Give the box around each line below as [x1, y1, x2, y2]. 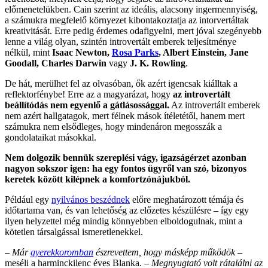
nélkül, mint [5, 47, 52, 57]
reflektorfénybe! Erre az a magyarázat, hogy [5, 89, 173, 99]
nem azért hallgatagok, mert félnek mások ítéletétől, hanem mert [5, 110, 245, 121]
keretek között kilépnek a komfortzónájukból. [5, 173, 190, 184]
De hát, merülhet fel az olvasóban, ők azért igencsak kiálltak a [5, 78, 237, 89]
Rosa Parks [112, 47, 159, 57]
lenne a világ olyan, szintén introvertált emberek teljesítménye [5, 36, 236, 47]
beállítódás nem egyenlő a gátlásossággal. [5, 99, 169, 110]
